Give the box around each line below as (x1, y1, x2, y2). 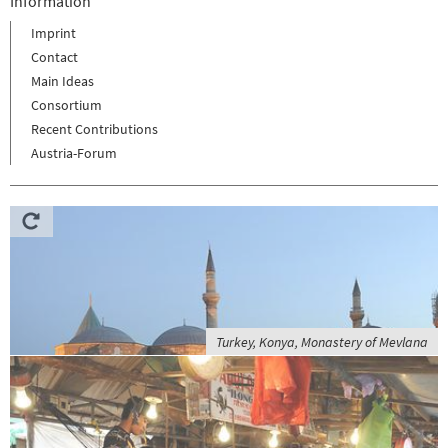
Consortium (31, 96, 102, 114)
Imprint (31, 24, 76, 42)
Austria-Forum (31, 144, 117, 162)
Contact (31, 48, 78, 66)
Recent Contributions (31, 120, 158, 138)
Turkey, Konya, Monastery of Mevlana (216, 333, 428, 351)
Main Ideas (31, 72, 94, 90)
